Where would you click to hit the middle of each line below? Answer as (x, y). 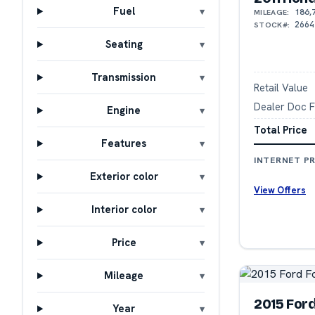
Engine (124, 110)
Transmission (124, 77)
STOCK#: (272, 25)
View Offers (280, 190)
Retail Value (281, 88)
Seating (124, 44)
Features (124, 143)
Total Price (281, 129)
